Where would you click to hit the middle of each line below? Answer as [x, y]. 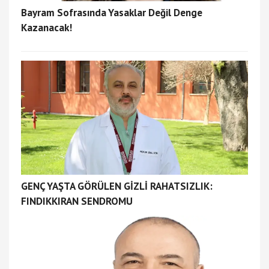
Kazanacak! [47, 28]
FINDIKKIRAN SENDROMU [77, 201]
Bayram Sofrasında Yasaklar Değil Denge [112, 13]
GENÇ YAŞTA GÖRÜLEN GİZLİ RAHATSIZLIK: [117, 186]
